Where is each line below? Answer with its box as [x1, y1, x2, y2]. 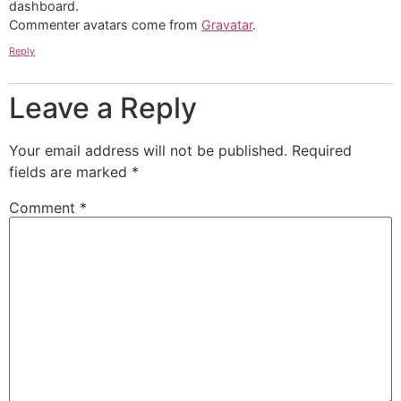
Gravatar [201, 16, 252, 32]
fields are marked [9, 162, 132, 181]
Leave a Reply [9, 90, 197, 125]
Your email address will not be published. [9, 141, 287, 159]
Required [292, 141, 352, 159]
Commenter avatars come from [9, 16, 201, 32]
